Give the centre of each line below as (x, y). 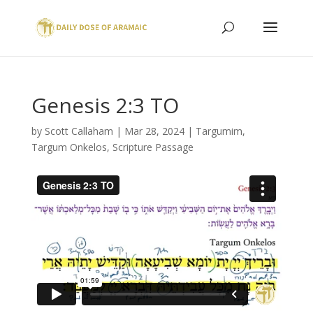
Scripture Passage (153, 147)
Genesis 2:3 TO (105, 105)
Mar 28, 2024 (154, 131)
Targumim (219, 131)
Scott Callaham (79, 131)
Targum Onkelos (69, 147)
